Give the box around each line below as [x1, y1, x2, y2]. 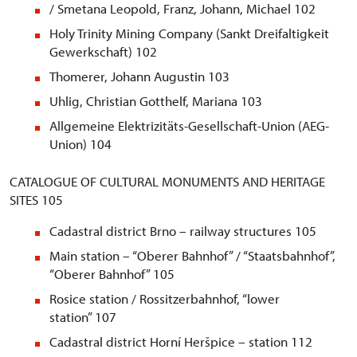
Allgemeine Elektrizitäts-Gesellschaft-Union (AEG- [49, 117, 329, 135]
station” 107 [49, 308, 116, 326]
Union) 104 [49, 135, 112, 153]
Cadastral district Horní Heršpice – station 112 [49, 333, 312, 351]
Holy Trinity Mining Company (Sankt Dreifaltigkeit [49, 25, 329, 42]
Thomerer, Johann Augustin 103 [49, 68, 229, 85]
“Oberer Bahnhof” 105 [49, 265, 175, 283]
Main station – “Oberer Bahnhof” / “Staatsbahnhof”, [49, 247, 335, 265]
